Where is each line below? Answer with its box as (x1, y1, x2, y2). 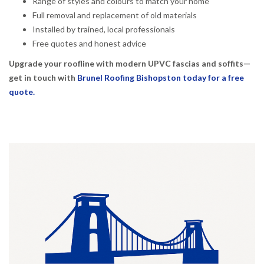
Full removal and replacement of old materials (32, 9, 197, 20)
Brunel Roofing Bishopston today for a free (77, 72, 244, 82)
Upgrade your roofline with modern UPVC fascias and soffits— (9, 58, 250, 68)
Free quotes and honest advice (32, 38, 146, 48)
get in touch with (9, 72, 77, 82)
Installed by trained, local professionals (32, 24, 175, 34)
